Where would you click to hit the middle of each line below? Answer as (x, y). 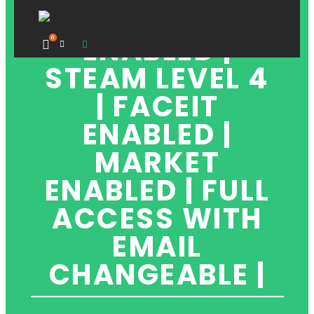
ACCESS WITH (157, 218)
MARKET (157, 162)
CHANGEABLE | (157, 274)
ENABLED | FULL (157, 190)
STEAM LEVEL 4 (157, 78)
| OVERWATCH (157, 22)
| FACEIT (157, 106)
